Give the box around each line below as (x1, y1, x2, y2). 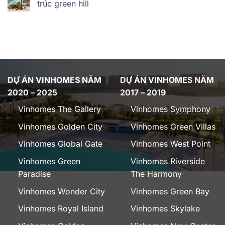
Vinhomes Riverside (130, 156, 205, 166)
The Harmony (130, 168, 182, 179)
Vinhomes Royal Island (18, 203, 103, 214)
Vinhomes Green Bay (130, 186, 209, 196)
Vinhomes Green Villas (130, 121, 215, 132)
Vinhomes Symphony (130, 104, 210, 115)
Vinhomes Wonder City (18, 186, 105, 196)
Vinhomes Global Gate (18, 139, 102, 149)
